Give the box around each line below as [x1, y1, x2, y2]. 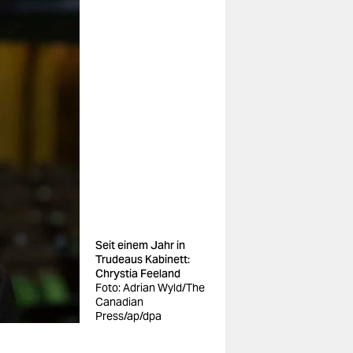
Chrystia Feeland [95, 266, 180, 281]
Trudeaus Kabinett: [95, 252, 190, 266]
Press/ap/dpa [95, 309, 162, 323]
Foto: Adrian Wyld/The [95, 281, 205, 295]
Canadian [95, 295, 143, 309]
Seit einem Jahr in [95, 238, 185, 252]
